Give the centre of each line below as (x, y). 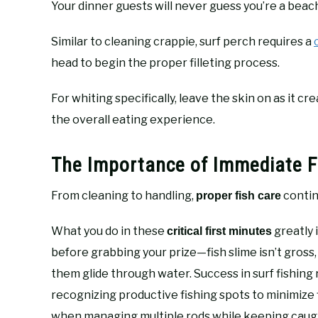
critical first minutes (219, 231)
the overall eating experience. (133, 119)
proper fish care (238, 196)
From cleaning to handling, (124, 196)
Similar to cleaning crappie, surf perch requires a (182, 41)
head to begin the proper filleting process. (165, 62)
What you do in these (109, 231)
